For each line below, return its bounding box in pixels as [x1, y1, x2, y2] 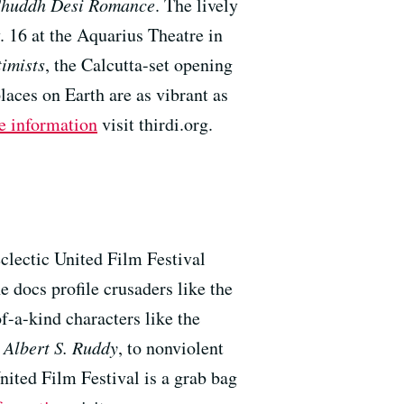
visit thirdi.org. [97, 111, 213, 136]
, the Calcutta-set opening [45, 51, 233, 77]
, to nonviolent [118, 335, 224, 360]
